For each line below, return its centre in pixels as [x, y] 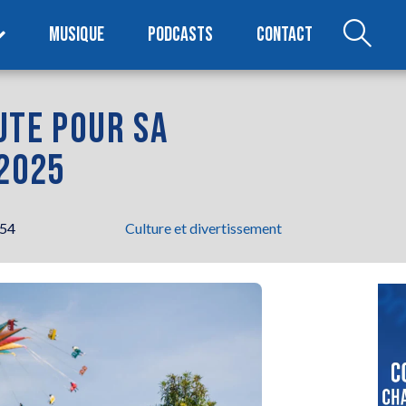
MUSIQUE [77, 34]
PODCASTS [181, 34]
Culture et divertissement [203, 227]
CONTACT [285, 34]
